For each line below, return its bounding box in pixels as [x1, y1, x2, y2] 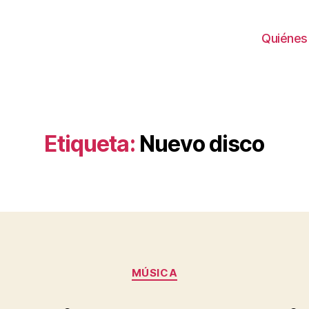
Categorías [154, 259, 215, 274]
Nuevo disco [139, 130, 265, 157]
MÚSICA [131, 266, 178, 279]
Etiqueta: [44, 130, 135, 157]
